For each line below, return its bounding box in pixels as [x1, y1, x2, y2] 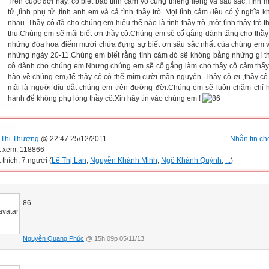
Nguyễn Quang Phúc [23, 234, 84, 242]
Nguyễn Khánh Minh [90, 156, 157, 165]
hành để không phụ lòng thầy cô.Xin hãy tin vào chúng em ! [8, 94, 202, 103]
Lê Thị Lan [52, 156, 86, 165]
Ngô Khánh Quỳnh [161, 156, 222, 165]
